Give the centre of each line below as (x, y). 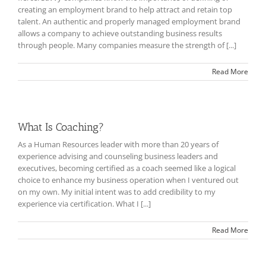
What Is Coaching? (61, 127)
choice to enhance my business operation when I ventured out (128, 180)
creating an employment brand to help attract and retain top (125, 10)
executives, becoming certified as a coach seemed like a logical (127, 168)
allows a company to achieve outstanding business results (120, 34)
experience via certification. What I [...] (84, 204)
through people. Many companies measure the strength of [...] (127, 45)
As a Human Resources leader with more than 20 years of (118, 145)
